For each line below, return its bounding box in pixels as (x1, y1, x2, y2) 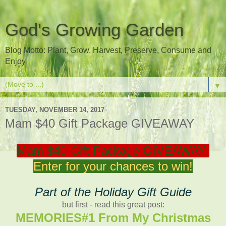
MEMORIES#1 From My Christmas (15, 210, 211, 224)
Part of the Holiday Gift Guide (34, 185, 192, 199)
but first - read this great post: (62, 200, 164, 209)
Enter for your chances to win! (33, 159, 193, 173)
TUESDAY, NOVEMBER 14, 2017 (5, 105, 104, 114)
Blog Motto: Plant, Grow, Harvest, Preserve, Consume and (5, 46, 211, 54)
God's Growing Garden (5, 20, 184, 39)
